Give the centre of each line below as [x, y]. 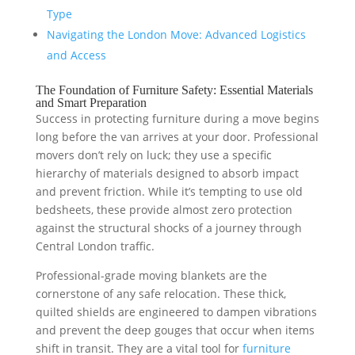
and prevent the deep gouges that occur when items [175, 330]
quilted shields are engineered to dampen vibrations [176, 312]
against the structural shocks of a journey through [168, 228]
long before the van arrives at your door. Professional [177, 137]
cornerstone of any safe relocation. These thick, [160, 294]
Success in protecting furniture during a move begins [177, 118]
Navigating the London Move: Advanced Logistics [176, 34]
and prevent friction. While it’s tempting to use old [169, 191]
